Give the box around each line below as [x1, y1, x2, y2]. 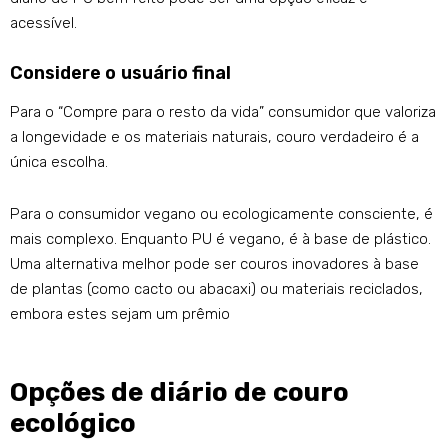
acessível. [10, 14, 77, 33]
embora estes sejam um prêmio [10, 305, 230, 324]
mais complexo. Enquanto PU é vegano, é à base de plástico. [10, 230, 431, 249]
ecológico [10, 408, 136, 440]
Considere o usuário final [10, 62, 232, 85]
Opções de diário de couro [10, 377, 349, 409]
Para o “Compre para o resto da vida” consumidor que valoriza [10, 103, 436, 122]
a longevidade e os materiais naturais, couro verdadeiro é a [10, 128, 419, 147]
